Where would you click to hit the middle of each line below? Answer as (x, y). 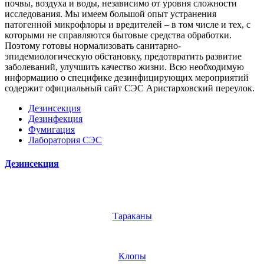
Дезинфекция (55, 119)
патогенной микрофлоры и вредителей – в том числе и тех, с (128, 25)
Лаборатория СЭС (65, 140)
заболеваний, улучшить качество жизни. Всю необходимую (124, 67)
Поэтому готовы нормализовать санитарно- (93, 46)
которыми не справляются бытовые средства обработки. (118, 35)
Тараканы (132, 216)
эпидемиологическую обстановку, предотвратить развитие (123, 57)
